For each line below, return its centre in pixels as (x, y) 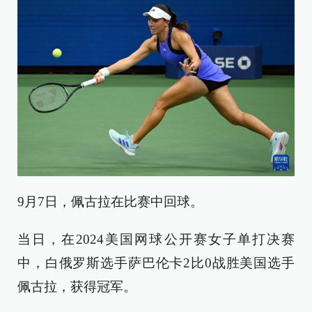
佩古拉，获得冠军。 (77, 287)
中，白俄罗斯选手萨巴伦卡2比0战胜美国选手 (156, 263)
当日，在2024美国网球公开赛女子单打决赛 (156, 240)
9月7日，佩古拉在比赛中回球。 (110, 202)
